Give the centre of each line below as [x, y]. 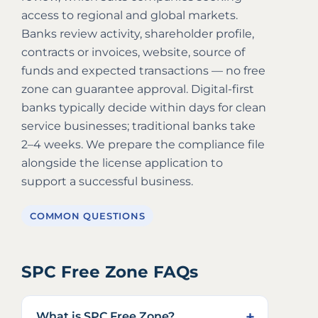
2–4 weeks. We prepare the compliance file [143, 144]
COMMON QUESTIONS [88, 215]
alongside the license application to [122, 163]
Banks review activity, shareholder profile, [138, 33]
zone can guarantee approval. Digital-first [138, 89]
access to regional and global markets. [130, 15]
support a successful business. [107, 181]
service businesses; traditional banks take [138, 126]
